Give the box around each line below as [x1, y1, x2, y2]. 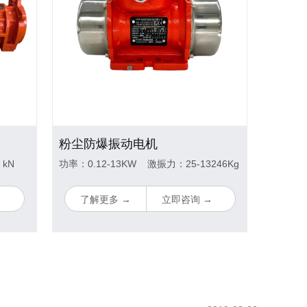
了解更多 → [79, 194, 131, 206]
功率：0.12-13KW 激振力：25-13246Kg [58, 158, 239, 170]
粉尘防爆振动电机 [58, 137, 158, 151]
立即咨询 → [162, 194, 213, 206]
